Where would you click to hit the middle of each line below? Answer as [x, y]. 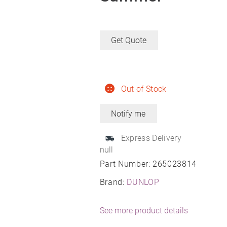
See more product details [144, 211]
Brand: [113, 182]
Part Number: [126, 164]
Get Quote [129, 40]
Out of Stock [144, 89]
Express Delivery [151, 138]
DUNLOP [143, 182]
